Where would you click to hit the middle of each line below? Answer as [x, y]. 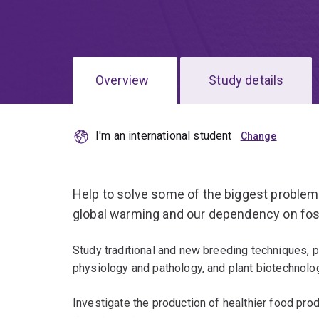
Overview [122, 80]
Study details [246, 80]
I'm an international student [164, 136]
